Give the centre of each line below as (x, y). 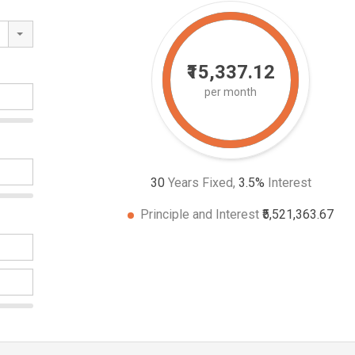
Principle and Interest (201, 215)
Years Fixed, (201, 183)
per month (231, 92)
